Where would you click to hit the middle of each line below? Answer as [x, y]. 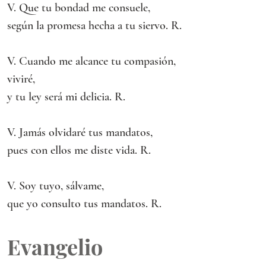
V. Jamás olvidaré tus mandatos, [80, 132]
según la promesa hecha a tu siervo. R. [94, 26]
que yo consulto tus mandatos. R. [84, 204]
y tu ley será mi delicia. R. [66, 97]
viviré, [21, 79]
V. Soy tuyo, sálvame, [56, 186]
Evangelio [55, 246]
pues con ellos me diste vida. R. [79, 150]
